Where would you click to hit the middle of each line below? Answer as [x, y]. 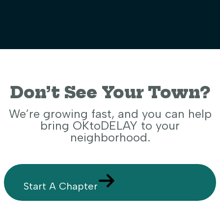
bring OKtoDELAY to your [110, 125]
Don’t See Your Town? [110, 92]
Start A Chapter [61, 186]
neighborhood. [110, 137]
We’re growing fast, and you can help [110, 113]
